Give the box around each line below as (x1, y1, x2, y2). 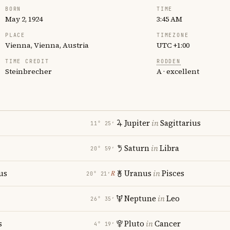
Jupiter (124, 118, 150, 128)
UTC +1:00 (157, 40, 189, 50)
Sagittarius (160, 118, 201, 128)
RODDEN (157, 58, 181, 65)
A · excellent (157, 66, 199, 76)
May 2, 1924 (5, 14, 43, 24)
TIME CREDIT (5, 58, 49, 65)
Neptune (124, 193, 156, 204)
